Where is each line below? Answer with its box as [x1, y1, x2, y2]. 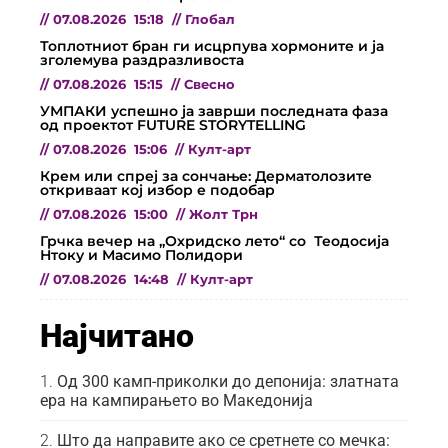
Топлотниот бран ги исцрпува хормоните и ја [40, 36, 384, 55]
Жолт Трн [189, 206, 258, 222]
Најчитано [40, 316, 194, 355]
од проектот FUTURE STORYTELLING [40, 115, 306, 134]
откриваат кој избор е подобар [40, 180, 275, 199]
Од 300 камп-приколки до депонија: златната [57, 371, 399, 391]
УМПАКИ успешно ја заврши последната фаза [40, 101, 388, 120]
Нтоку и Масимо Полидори [40, 245, 247, 264]
